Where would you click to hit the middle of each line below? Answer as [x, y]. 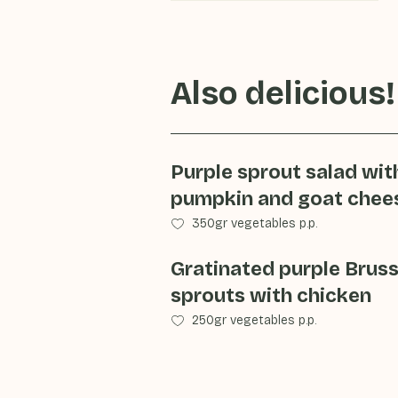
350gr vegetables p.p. [255, 223]
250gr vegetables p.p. [254, 320]
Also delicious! [283, 94]
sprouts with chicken [271, 296]
